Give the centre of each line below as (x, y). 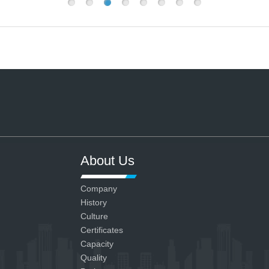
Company (99, 188)
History (94, 202)
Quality (94, 257)
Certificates (102, 230)
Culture (94, 216)
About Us (107, 160)
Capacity (97, 243)
